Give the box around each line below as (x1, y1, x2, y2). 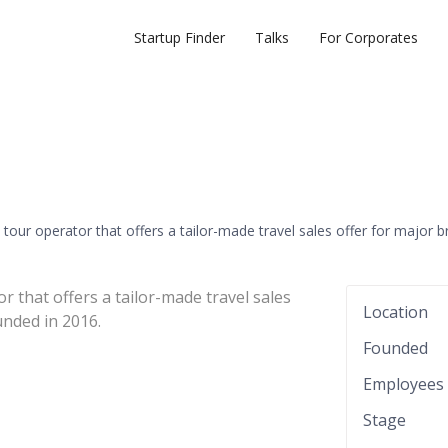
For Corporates (319, 28, 418, 47)
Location (363, 301, 428, 323)
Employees (363, 373, 444, 395)
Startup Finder (134, 28, 225, 47)
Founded (363, 337, 428, 359)
